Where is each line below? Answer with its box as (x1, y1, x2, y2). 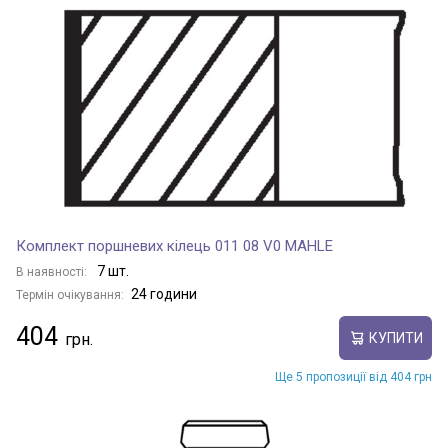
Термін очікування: (16, 288, 124, 302)
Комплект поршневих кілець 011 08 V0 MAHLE (16, 237, 333, 255)
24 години (131, 286, 197, 302)
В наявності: (16, 265, 90, 279)
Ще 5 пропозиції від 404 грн (275, 370, 432, 384)
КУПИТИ (368, 329, 423, 346)
